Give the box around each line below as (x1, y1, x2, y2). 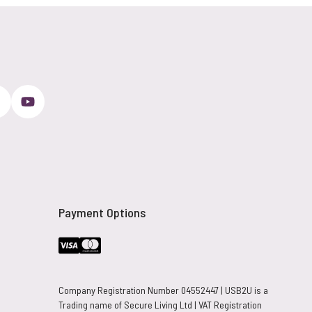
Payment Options (58, 205, 146, 220)
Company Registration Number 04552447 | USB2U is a (58, 284, 268, 296)
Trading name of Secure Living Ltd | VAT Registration (58, 299, 262, 311)
